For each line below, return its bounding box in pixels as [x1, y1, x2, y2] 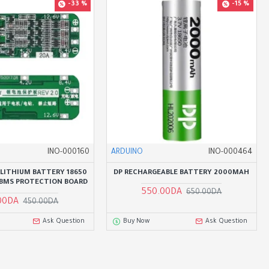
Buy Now [122, 217, 150, 225]
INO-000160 [47, 148, 89, 157]
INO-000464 [208, 148, 252, 157]
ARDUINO [110, 148, 143, 157]
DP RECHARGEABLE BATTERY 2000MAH [113, 169, 250, 177]
